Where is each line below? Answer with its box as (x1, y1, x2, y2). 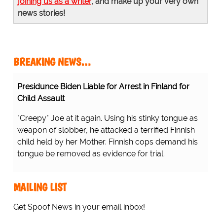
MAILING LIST (13, 181, 67, 194)
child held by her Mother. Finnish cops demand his (17, 137, 198, 147)
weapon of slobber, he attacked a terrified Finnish (17, 125, 195, 135)
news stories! (17, 8, 65, 18)
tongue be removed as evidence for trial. (17, 149, 165, 159)
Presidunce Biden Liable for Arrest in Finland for (17, 82, 189, 92)
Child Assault (17, 94, 65, 104)
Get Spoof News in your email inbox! (13, 202, 145, 212)
